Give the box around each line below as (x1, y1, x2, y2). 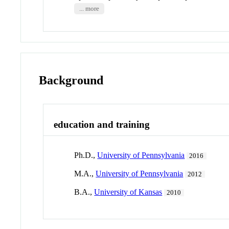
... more (79, 5, 99, 12)
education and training (54, 119, 150, 130)
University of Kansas (94, 188, 163, 197)
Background (39, 73, 104, 87)
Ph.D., (74, 151, 98, 160)
